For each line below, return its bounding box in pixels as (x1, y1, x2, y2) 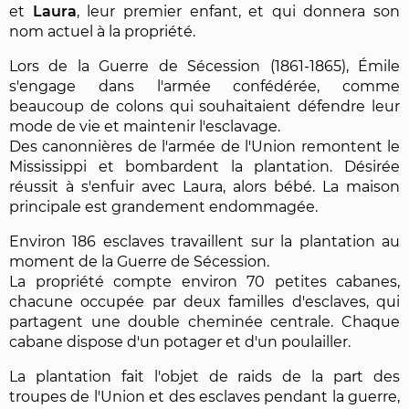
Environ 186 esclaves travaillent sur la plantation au (9, 232, 400, 250)
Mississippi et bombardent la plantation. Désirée (9, 157, 400, 175)
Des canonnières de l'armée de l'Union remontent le (9, 137, 400, 155)
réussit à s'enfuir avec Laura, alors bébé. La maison (9, 177, 400, 195)
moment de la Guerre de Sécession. (9, 252, 269, 270)
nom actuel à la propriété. (9, 22, 195, 40)
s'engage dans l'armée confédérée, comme (9, 77, 400, 95)
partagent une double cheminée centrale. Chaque (9, 312, 400, 330)
